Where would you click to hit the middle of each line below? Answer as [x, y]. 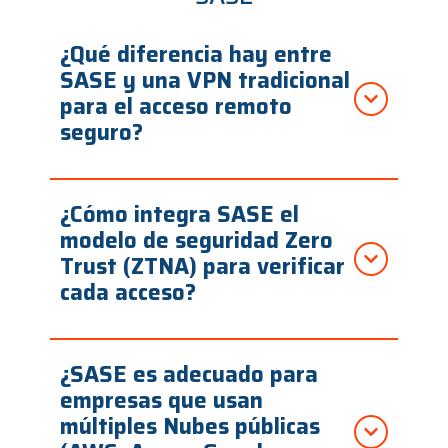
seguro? [101, 133]
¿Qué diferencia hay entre [196, 55]
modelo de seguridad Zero [196, 241]
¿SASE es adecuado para [189, 375]
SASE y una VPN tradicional [205, 81]
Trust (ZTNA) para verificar [202, 267]
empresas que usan [161, 401]
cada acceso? [128, 293]
